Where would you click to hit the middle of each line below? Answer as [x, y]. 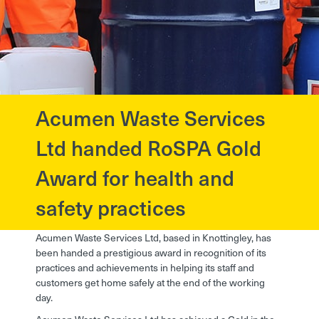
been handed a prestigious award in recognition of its [151, 253]
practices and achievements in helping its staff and [145, 268]
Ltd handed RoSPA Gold [148, 148]
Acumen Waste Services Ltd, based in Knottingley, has [153, 238]
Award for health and [135, 178]
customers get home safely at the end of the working [150, 283]
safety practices [111, 208]
